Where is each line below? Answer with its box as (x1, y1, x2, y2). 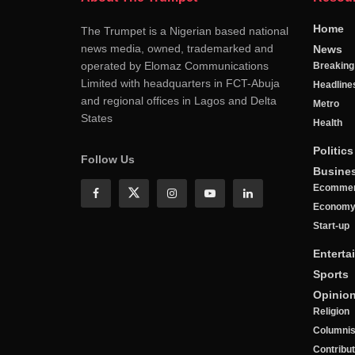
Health (312, 117, 342, 129)
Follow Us (81, 153, 135, 166)
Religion (312, 306, 349, 318)
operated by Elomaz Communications (81, 59, 269, 73)
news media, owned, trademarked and (81, 42, 273, 55)
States (81, 112, 113, 125)
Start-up (312, 220, 349, 232)
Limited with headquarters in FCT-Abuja (81, 77, 280, 90)
